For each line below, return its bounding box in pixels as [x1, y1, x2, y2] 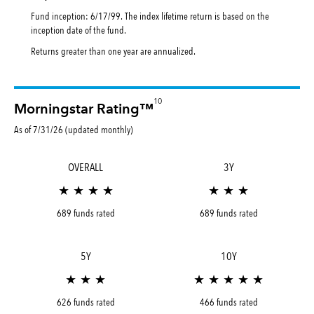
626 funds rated [56, 295, 115, 308]
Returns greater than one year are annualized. [31, 44, 196, 57]
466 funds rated [199, 295, 258, 308]
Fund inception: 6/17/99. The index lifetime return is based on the [31, 9, 269, 22]
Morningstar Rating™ [14, 102, 153, 117]
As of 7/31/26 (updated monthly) [14, 123, 133, 136]
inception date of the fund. [31, 23, 126, 36]
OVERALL [68, 160, 103, 174]
